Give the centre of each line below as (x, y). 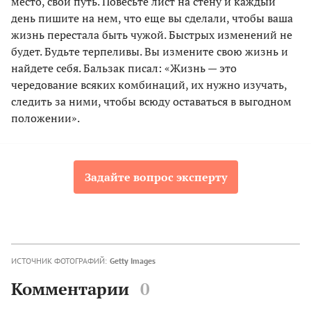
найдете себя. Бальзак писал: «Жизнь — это (124, 68)
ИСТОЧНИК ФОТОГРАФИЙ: (59, 261)
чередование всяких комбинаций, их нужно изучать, (149, 85)
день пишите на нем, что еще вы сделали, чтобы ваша (152, 18)
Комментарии (70, 289)
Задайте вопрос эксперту (155, 177)
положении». (45, 118)
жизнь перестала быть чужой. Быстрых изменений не (152, 35)
